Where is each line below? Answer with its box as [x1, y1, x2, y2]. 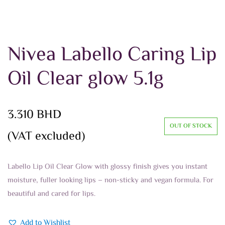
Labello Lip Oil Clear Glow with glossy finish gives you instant [8, 161, 207, 173]
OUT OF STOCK [170, 121, 212, 131]
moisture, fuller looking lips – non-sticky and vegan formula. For [8, 175, 213, 186]
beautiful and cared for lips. [8, 188, 95, 200]
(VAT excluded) [8, 128, 85, 146]
